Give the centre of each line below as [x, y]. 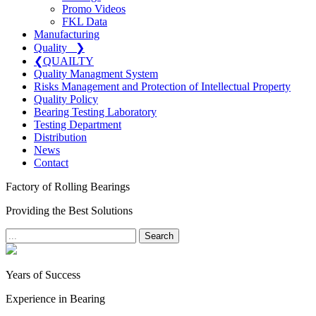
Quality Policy [66, 99]
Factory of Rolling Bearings [68, 186]
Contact [51, 162]
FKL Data [85, 21]
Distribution [60, 137]
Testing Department [78, 124]
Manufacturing [67, 34]
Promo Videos [94, 8]
